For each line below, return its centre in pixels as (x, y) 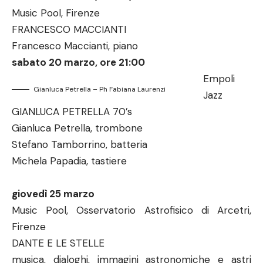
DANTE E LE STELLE (58, 243)
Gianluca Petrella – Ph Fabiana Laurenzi (100, 89)
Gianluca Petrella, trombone (77, 128)
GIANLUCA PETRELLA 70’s (72, 112)
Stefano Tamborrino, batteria (80, 144)
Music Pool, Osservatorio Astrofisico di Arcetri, (131, 210)
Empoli (219, 79)
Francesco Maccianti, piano (75, 46)
